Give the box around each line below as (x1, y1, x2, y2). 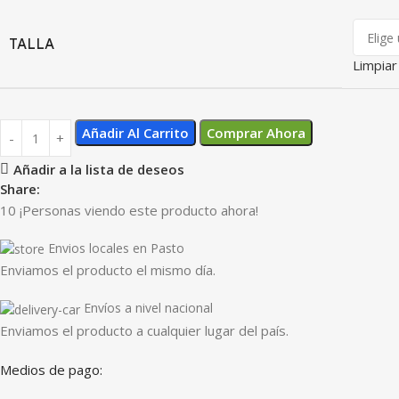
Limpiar (353, 56, 397, 75)
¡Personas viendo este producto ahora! (20, 201, 258, 220)
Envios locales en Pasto (48, 240, 184, 257)
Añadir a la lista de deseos (12, 159, 184, 178)
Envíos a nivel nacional (84, 299, 213, 317)
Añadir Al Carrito (82, 124, 189, 142)
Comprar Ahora (207, 124, 305, 142)
